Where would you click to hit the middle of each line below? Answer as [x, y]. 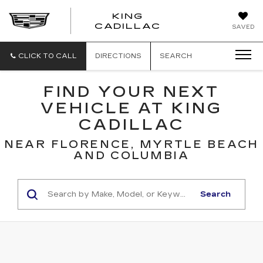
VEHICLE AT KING [131, 108]
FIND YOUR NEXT [131, 92]
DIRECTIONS [118, 56]
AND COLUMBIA [131, 156]
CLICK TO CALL [48, 56]
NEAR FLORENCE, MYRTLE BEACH [131, 144]
